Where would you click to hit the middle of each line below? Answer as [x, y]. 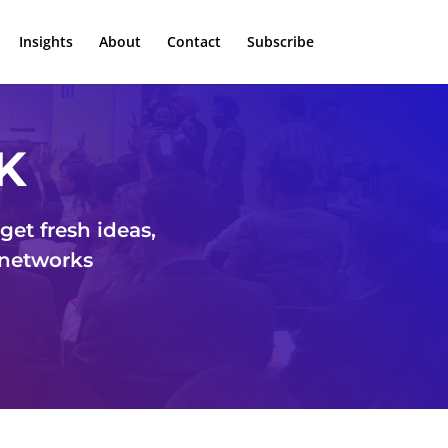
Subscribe [280, 41]
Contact [193, 41]
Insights [45, 41]
